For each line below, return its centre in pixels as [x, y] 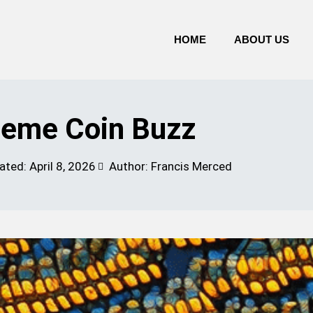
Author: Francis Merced [170, 166]
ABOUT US [262, 39]
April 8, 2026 [63, 166]
